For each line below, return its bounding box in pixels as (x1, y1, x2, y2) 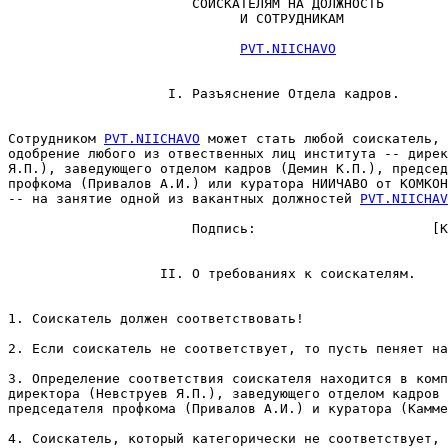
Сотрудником (8, 131, 104, 146)
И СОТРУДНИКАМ (8, 11, 344, 26)
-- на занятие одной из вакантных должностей (8, 191, 360, 206)
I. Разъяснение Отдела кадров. (8, 86, 400, 101)
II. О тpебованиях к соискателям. (8, 266, 416, 281)
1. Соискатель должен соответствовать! (8, 311, 304, 326)
